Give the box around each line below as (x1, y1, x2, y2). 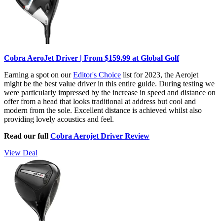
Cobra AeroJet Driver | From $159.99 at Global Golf (4, 53, 179, 62)
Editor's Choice (73, 70, 121, 79)
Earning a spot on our (4, 70, 73, 79)
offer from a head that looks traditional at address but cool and (4, 97, 196, 106)
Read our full (4, 131, 50, 140)
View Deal (4, 148, 37, 157)
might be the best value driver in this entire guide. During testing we (4, 79, 215, 88)
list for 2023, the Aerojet (121, 70, 198, 79)
